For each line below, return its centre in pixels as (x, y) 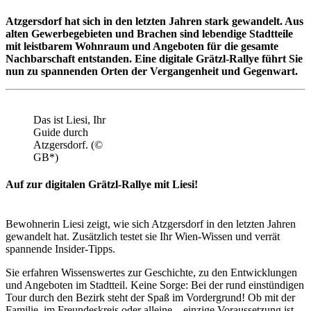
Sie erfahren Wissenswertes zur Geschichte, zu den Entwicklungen (151, 273)
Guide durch (61, 132)
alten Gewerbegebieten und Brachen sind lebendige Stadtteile (149, 33)
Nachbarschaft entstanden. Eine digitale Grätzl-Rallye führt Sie (154, 58)
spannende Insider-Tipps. (60, 249)
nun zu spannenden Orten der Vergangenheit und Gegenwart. (153, 71)
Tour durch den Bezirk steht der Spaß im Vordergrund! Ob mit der (150, 298)
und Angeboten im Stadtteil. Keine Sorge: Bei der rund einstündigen (155, 285)
